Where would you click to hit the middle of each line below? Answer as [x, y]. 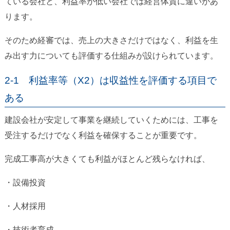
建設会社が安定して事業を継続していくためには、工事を [111, 120]
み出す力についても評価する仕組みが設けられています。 [111, 56]
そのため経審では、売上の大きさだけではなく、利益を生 [111, 41]
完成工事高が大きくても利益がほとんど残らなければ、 [107, 159]
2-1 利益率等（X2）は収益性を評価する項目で [110, 81]
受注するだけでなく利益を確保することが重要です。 [103, 136]
